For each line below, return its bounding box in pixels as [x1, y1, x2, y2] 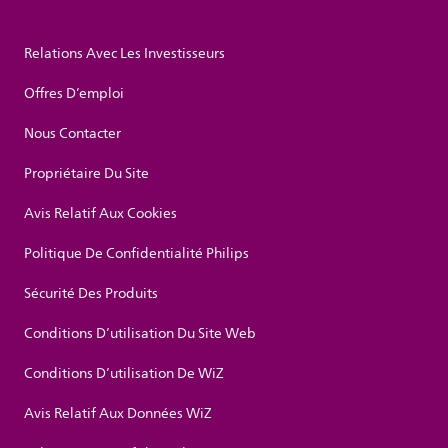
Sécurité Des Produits [24, 282, 158, 306]
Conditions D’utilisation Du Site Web [24, 322, 256, 346]
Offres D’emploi [24, 82, 124, 106]
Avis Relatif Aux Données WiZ [24, 402, 212, 426]
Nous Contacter [24, 122, 121, 146]
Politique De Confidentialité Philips [24, 242, 249, 266]
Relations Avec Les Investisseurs [24, 42, 225, 66]
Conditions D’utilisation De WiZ [24, 362, 224, 386]
